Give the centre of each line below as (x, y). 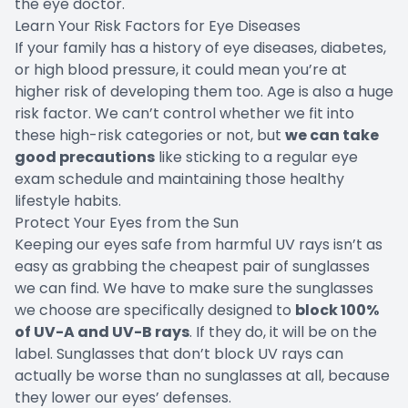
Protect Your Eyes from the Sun (127, 222)
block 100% (337, 310)
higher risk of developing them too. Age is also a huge (204, 91)
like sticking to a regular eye (256, 157)
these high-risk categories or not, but (150, 135)
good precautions (85, 157)
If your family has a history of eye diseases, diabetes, (200, 47)
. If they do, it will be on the (283, 331)
